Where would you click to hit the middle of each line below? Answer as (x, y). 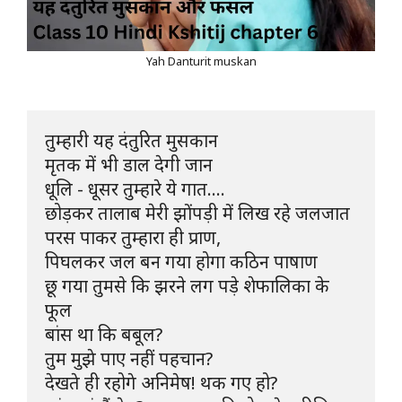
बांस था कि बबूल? (106, 334)
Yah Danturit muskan (201, 61)
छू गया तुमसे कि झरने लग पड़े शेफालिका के (187, 285)
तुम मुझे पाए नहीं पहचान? (131, 358)
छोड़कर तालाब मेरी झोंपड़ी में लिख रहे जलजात (197, 213)
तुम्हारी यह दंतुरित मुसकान (131, 140)
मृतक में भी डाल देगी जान (129, 164)
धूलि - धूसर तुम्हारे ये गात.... (135, 188)
